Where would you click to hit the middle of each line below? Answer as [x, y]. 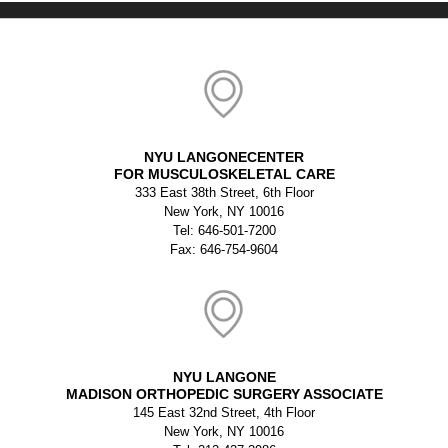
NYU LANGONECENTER [224, 157]
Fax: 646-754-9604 [224, 249]
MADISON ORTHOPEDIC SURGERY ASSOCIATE [224, 394]
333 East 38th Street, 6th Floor [224, 192]
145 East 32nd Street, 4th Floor [224, 412]
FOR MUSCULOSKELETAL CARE [224, 174]
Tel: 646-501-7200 [224, 230]
